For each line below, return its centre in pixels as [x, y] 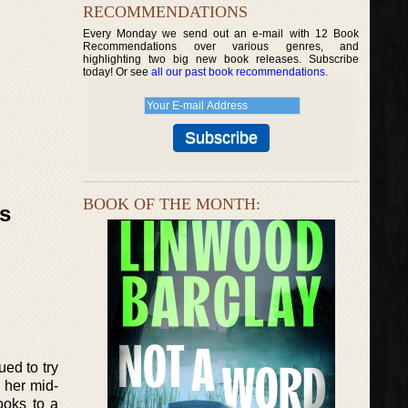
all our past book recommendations [238, 72]
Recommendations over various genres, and [221, 46]
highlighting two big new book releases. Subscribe [221, 59]
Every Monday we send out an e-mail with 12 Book [221, 34]
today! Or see [117, 72]
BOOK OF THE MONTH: [172, 204]
